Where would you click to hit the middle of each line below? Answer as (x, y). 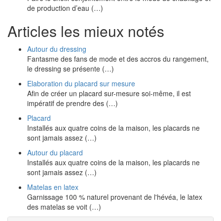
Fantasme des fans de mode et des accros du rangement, (118, 59)
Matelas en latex (53, 187)
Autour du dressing (57, 49)
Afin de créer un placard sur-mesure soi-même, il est (109, 93)
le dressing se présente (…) (71, 69)
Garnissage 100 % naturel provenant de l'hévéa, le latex (115, 197)
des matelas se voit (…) (64, 207)
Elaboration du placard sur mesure (81, 83)
